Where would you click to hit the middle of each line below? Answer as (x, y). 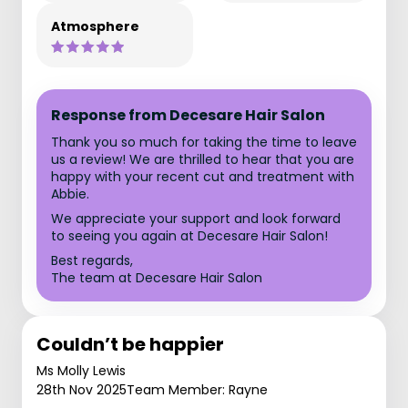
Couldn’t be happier (130, 344)
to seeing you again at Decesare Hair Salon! (189, 236)
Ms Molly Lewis (81, 371)
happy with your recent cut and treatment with (203, 177)
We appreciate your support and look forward (196, 219)
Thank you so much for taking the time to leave (204, 142)
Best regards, (92, 260)
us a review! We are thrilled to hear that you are (203, 159)
